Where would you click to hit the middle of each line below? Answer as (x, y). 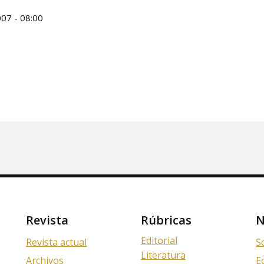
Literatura (163, 255)
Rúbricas (166, 220)
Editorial (159, 240)
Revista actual (56, 242)
